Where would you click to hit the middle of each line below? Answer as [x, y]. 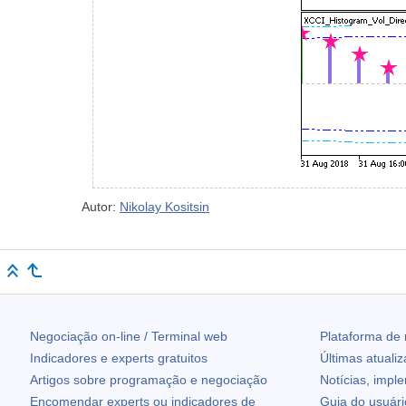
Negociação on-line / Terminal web [129, 337]
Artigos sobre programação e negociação [149, 380]
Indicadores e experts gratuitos [119, 358]
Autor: [101, 207]
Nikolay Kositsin [164, 207]
